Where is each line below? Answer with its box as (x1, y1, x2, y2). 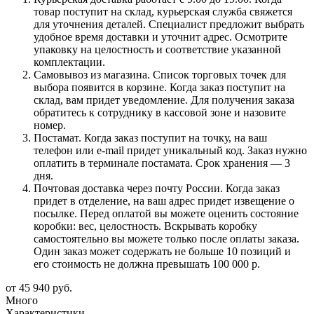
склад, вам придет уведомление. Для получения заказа (34, 93, 294, 106)
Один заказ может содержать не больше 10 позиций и (34, 245, 291, 257)
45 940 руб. (19, 281, 72, 294)
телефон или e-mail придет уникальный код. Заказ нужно (34, 144, 307, 156)
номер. (34, 118, 66, 131)
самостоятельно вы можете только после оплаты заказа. (34, 232, 299, 245)
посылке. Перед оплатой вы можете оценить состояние (34, 207, 299, 219)
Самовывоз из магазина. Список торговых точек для (34, 68, 286, 81)
